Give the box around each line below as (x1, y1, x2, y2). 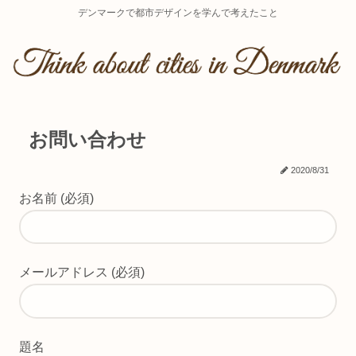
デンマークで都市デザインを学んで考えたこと (78, 7, 278, 18)
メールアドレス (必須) (19, 265, 145, 280)
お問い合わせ (29, 128, 146, 150)
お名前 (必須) (19, 191, 94, 205)
